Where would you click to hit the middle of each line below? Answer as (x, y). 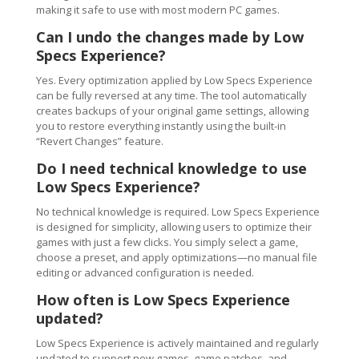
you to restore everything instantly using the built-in (161, 126)
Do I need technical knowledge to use (171, 168)
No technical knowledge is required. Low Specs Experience (177, 212)
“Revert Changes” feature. (99, 141)
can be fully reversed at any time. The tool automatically (171, 95)
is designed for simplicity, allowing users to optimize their (173, 227)
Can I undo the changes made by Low (169, 37)
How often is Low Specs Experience (163, 300)
